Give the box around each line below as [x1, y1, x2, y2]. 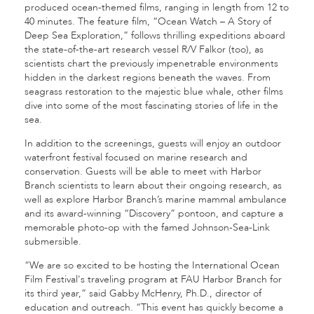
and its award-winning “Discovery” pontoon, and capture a [25, 207, 283, 220]
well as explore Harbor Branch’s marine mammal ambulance [25, 193, 287, 206]
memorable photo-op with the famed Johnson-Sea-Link [25, 221, 270, 234]
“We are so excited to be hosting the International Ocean [25, 259, 280, 272]
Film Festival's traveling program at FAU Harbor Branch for [25, 273, 282, 286]
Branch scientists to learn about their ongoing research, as [25, 179, 282, 192]
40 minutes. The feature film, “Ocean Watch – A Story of [25, 15, 271, 28]
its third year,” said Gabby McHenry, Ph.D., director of [25, 287, 261, 300]
